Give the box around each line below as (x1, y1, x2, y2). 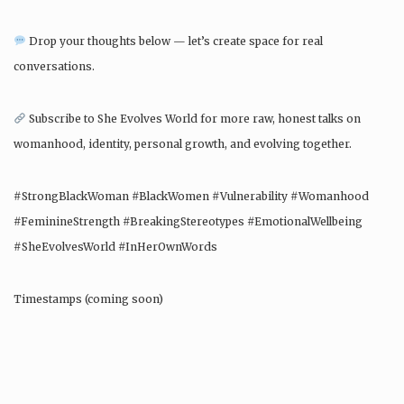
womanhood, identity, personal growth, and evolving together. (14, 137, 352, 151)
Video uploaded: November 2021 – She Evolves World (14, 344, 303, 358)
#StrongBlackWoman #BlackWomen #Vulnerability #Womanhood (14, 189, 369, 203)
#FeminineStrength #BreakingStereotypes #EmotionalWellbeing (14, 215, 363, 228)
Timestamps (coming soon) (14, 292, 163, 306)
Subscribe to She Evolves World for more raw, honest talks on (25, 112, 361, 125)
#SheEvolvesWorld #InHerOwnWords (14, 240, 217, 253)
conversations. (14, 60, 95, 73)
